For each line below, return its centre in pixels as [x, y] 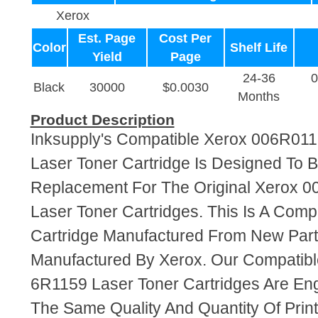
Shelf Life [259, 48]
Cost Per [185, 38]
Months [259, 97]
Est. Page [107, 38]
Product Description [102, 120]
